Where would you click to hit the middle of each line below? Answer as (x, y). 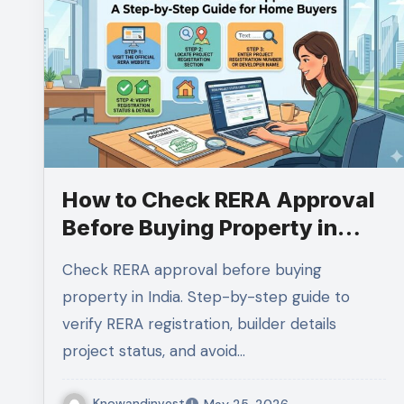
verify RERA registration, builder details (199, 323)
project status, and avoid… (154, 350)
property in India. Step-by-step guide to (206, 296)
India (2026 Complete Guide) (217, 255)
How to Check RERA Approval (219, 199)
